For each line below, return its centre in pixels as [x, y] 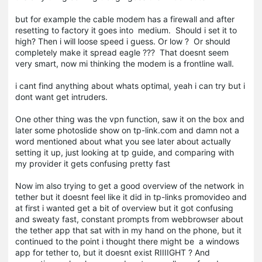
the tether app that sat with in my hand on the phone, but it [128, 230]
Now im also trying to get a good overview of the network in [130, 186]
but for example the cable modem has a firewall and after [125, 19]
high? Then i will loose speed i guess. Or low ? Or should [123, 41]
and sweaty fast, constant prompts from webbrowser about [129, 219]
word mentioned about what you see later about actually [123, 141]
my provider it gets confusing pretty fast [94, 163]
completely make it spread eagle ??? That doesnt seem [122, 52]
